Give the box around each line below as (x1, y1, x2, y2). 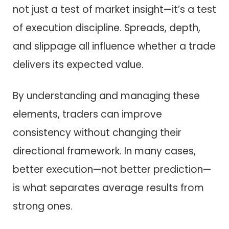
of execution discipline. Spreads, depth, (13, 21, 200, 35)
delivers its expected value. (13, 58, 144, 72)
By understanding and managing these (13, 88, 200, 103)
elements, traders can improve (13, 107, 162, 121)
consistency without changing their (13, 125, 181, 140)
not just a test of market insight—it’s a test (13, 3, 216, 17)
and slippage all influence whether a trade (13, 39, 216, 54)
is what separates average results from (13, 180, 204, 195)
